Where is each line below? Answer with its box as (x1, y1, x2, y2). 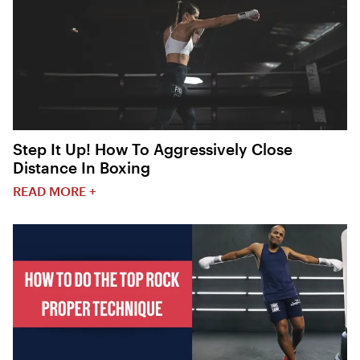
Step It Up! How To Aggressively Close (13, 140, 292, 159)
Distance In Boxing (13, 158, 150, 178)
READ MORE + (13, 183, 96, 199)
